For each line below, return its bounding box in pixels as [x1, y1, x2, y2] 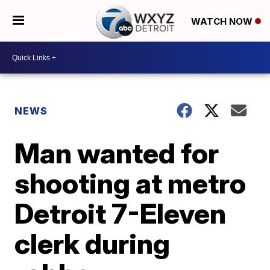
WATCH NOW [190, 15, 255, 27]
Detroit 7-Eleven [14, 196, 227, 230]
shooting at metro [14, 166, 246, 200]
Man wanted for [14, 136, 219, 170]
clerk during [14, 227, 171, 260]
